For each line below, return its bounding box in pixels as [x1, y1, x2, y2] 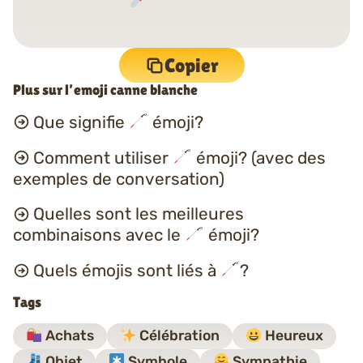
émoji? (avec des [191, 147, 326, 168]
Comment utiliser [32, 147, 173, 168]
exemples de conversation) [13, 169, 224, 189]
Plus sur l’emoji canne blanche [13, 82, 198, 98]
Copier [164, 54, 219, 76]
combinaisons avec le [13, 225, 185, 246]
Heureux [262, 327, 324, 344]
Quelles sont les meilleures [32, 204, 244, 224]
